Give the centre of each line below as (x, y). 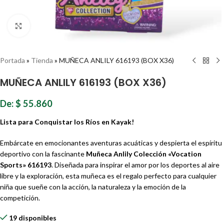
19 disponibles (33, 218)
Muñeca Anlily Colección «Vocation (144, 154)
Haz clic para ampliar (61, 25)
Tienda (42, 60)
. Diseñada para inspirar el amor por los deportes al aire (135, 165)
